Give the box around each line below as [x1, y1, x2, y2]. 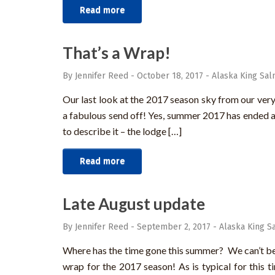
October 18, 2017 [137, 71, 203, 82]
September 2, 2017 [137, 222, 211, 233]
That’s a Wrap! [63, 43, 171, 63]
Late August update [63, 194, 205, 214]
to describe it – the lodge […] [63, 125, 182, 137]
